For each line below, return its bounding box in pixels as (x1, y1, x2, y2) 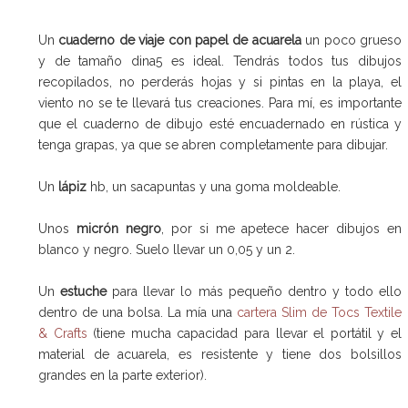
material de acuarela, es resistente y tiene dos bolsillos (38, 347, 403, 362)
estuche (60, 284, 113, 300)
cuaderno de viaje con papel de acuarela (58, 33, 301, 48)
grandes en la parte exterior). (38, 368, 207, 383)
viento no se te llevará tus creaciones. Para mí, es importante (38, 96, 403, 111)
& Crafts (38, 326, 87, 342)
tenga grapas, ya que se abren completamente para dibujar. (38, 138, 388, 153)
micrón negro (76, 221, 161, 237)
